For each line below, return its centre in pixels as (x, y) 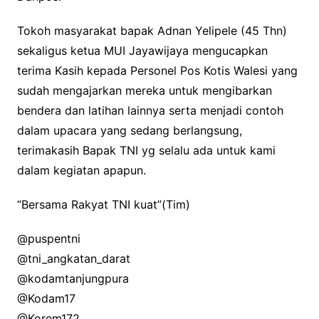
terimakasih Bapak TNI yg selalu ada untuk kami (146, 151)
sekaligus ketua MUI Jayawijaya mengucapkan (142, 51)
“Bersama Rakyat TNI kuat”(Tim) (103, 205)
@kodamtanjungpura (73, 279)
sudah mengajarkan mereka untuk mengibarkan (144, 91)
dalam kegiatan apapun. (81, 171)
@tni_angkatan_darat (73, 259)
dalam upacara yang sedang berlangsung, (129, 131)
